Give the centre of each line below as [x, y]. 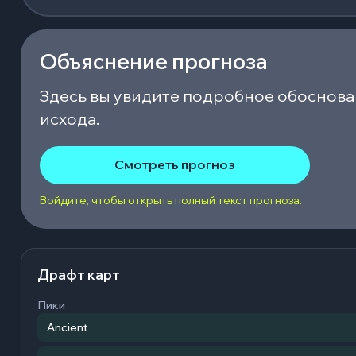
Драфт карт [79, 274]
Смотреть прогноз [175, 165]
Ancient [68, 327]
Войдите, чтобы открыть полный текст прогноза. [171, 200]
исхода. [70, 118]
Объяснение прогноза [153, 61]
